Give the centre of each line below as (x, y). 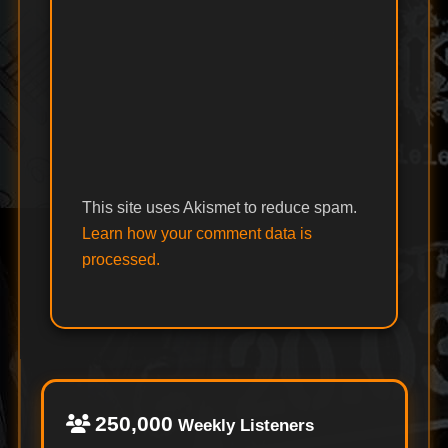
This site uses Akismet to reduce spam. (219, 208)
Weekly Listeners (243, 426)
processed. (120, 260)
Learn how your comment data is (196, 234)
